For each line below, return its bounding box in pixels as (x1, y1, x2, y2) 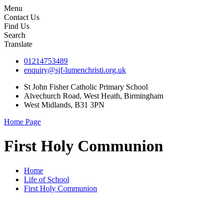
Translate (4, 40, 32, 48)
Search (4, 31, 25, 39)
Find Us (4, 22, 29, 30)
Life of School (24, 175, 69, 184)
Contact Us (4, 13, 39, 21)
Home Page (4, 117, 41, 126)
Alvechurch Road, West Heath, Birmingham (24, 92, 163, 100)
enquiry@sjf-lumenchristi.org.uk (24, 66, 126, 74)
